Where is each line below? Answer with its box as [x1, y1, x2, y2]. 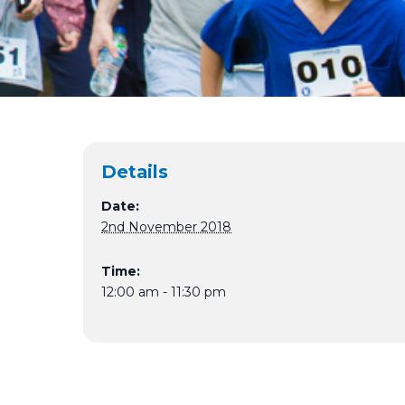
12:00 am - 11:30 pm [101, 284, 226, 300]
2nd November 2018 [101, 219, 231, 235]
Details [101, 161, 168, 183]
